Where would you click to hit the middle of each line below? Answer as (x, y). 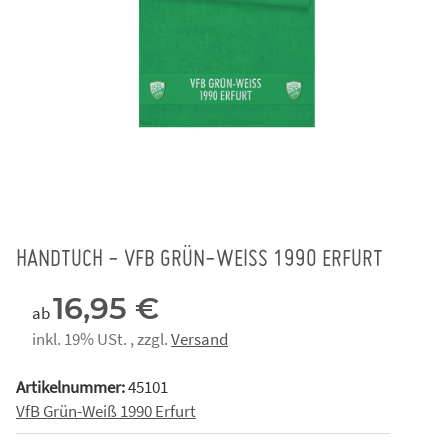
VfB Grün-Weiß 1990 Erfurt (106, 410)
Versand (199, 338)
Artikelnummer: (72, 386)
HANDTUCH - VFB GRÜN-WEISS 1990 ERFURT (194, 259)
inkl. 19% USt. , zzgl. (101, 338)
